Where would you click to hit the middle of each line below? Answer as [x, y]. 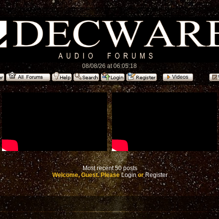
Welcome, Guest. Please [87, 175]
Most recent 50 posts [110, 168]
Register [156, 175]
